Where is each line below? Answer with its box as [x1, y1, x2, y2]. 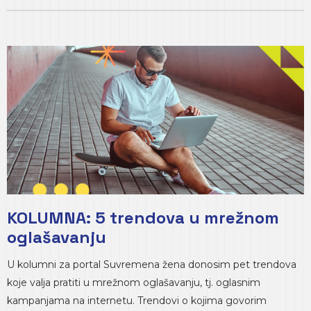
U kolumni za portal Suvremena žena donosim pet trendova [7, 258, 296, 271]
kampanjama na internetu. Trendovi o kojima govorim [7, 294, 267, 307]
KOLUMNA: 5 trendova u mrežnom [7, 207, 279, 228]
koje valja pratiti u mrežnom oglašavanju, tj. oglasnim [7, 276, 260, 289]
